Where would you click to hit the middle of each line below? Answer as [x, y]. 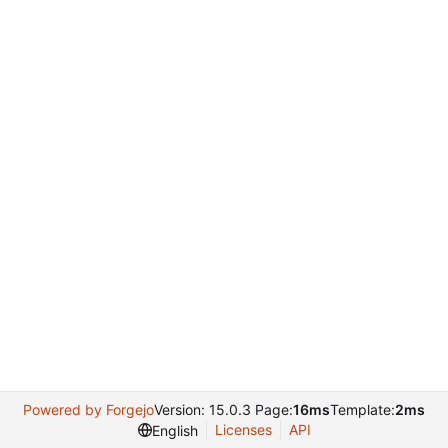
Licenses [243, 429]
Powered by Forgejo [88, 409]
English [174, 430]
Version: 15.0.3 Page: [223, 409]
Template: [362, 409]
